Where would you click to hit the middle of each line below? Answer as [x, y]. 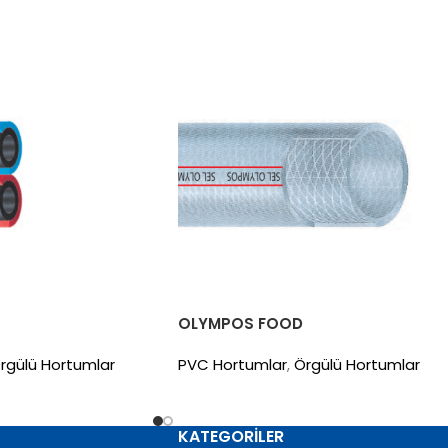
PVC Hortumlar [232, 364]
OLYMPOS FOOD [240, 323]
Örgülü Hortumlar [357, 364]
